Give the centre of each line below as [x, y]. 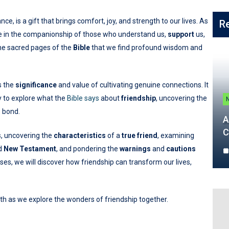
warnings [135, 149]
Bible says [83, 98]
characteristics [80, 136]
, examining [176, 136]
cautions [181, 149]
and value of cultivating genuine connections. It [133, 85]
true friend [140, 136]
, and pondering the [88, 149]
